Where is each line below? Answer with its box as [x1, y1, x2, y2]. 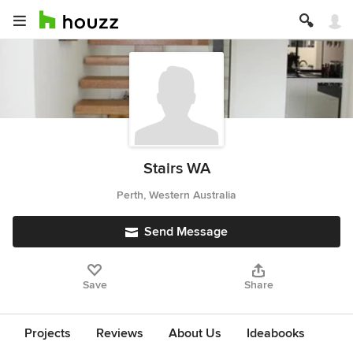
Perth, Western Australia [117, 188, 236, 202]
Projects [24, 325, 71, 341]
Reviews [96, 325, 143, 341]
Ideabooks [247, 325, 305, 341]
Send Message [144, 224, 228, 240]
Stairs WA [143, 159, 210, 178]
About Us [169, 325, 221, 341]
